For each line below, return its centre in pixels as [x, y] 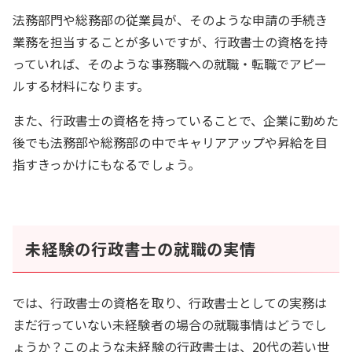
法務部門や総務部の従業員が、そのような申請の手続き [170, 20]
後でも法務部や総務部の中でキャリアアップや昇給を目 [170, 143]
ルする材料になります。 [81, 86]
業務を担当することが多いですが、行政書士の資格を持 [170, 42]
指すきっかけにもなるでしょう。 [106, 165]
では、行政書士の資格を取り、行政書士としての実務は [170, 303]
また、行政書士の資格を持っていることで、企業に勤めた [176, 121]
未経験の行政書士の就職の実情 [141, 249]
